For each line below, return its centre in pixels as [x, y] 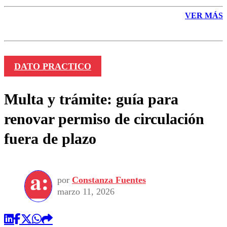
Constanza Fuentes [109, 180]
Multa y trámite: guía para [91, 99]
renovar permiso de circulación [104, 119]
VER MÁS [204, 16]
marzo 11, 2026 [86, 192]
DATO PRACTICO [52, 66]
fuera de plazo [50, 138]
